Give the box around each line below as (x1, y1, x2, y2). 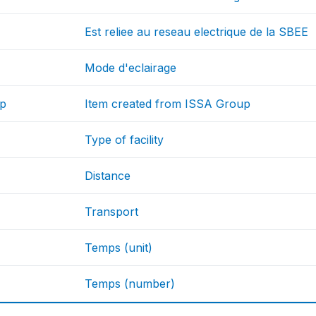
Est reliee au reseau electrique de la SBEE (85, 25, 309, 39)
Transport (85, 205, 139, 219)
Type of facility (85, 133, 164, 147)
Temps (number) (85, 276, 176, 291)
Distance (85, 169, 131, 183)
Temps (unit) (85, 241, 153, 255)
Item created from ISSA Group (85, 97, 251, 111)
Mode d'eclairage (85, 61, 177, 75)
